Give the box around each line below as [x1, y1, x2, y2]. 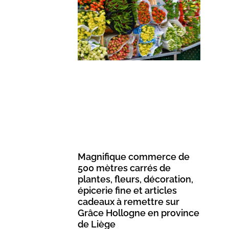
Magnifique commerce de [78, 151, 190, 163]
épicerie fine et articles [78, 185, 177, 196]
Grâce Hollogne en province [78, 208, 200, 219]
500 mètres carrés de [78, 163, 171, 174]
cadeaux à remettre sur [78, 196, 180, 208]
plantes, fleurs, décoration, [78, 174, 194, 185]
